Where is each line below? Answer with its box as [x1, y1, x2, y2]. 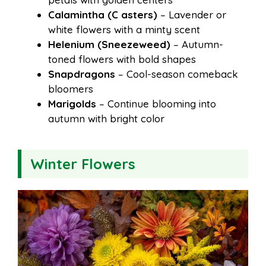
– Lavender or [157, 8, 226, 21]
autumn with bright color [48, 112, 164, 125]
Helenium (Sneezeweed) [48, 38, 170, 51]
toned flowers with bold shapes [48, 53, 196, 66]
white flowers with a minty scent [48, 23, 200, 36]
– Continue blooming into [96, 97, 216, 110]
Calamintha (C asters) [48, 8, 157, 21]
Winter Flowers [30, 155, 135, 173]
